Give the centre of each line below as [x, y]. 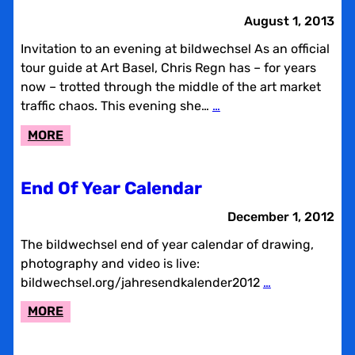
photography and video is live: [110, 263]
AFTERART [95, 153]
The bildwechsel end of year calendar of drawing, [167, 244]
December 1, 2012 [281, 216]
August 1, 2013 [290, 21]
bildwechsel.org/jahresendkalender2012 [141, 282]
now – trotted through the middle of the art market [170, 87]
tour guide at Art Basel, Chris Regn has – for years [168, 68]
